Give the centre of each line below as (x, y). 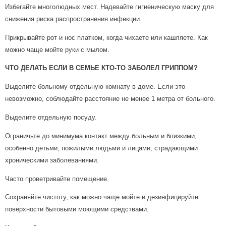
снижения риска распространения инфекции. (73, 19)
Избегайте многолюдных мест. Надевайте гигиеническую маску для (109, 7)
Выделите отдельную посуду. (51, 118)
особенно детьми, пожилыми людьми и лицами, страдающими (101, 148)
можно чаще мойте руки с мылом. (57, 49)
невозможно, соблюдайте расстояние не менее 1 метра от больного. (110, 99)
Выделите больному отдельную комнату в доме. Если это (95, 87)
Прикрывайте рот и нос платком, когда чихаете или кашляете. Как (106, 37)
